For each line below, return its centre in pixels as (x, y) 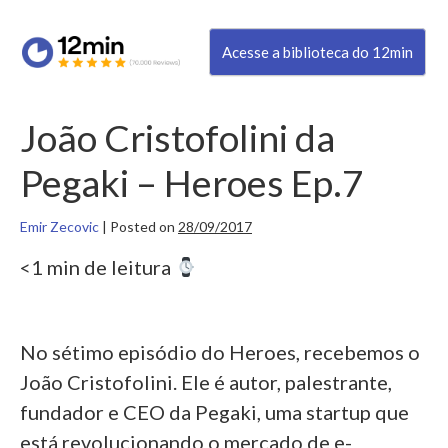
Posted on (142, 227)
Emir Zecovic (59, 227)
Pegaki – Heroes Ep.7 (192, 182)
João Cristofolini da (177, 137)
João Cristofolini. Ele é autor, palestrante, (206, 382)
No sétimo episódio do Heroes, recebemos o (220, 352)
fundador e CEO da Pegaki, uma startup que (214, 412)
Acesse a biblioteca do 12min (317, 52)
